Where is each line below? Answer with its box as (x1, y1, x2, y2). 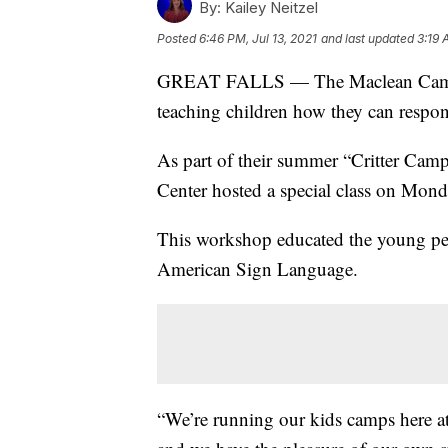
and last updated (321, 30, 414, 46)
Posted (157, 30, 199, 46)
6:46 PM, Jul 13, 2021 (199, 30, 317, 46)
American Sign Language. (157, 255, 358, 281)
